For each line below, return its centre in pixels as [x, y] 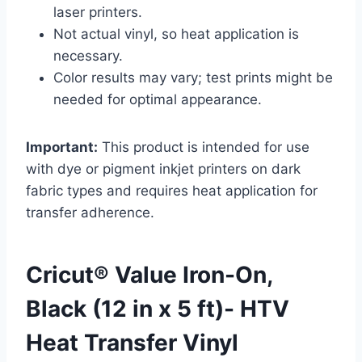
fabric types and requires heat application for [172, 191]
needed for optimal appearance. [158, 100]
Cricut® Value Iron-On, [149, 275]
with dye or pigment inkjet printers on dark [163, 169]
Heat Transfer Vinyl [132, 343]
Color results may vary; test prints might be [193, 78]
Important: [62, 147]
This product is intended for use [204, 147]
